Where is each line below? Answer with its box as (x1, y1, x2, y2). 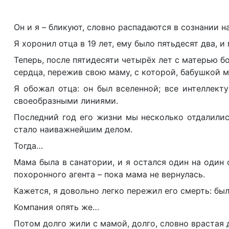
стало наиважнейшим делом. (14, 124, 132, 134)
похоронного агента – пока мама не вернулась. (14, 169, 205, 179)
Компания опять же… (14, 202, 99, 212)
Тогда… (14, 141, 43, 151)
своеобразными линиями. (14, 96, 118, 106)
